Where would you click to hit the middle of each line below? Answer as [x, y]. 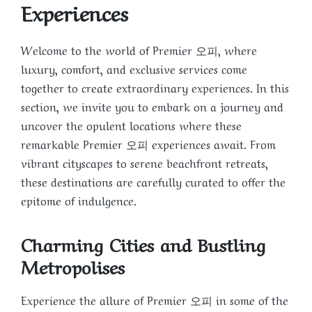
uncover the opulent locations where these [131, 124]
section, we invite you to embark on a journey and [152, 106]
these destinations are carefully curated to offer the [153, 181]
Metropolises [73, 266]
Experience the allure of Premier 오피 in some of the [155, 300]
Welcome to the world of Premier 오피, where [139, 49]
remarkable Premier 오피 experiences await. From [148, 143]
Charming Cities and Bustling [143, 243]
